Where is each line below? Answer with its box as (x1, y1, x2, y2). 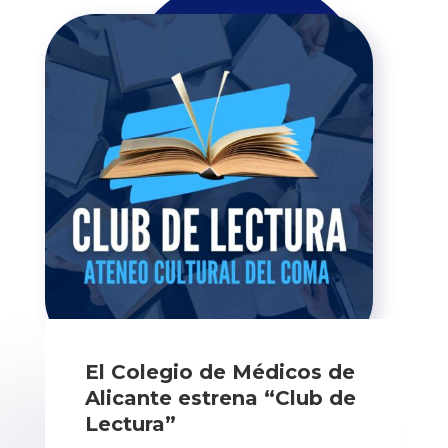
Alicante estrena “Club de (84, 386, 356, 411)
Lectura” (84, 412, 176, 437)
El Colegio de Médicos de (84, 360, 355, 385)
